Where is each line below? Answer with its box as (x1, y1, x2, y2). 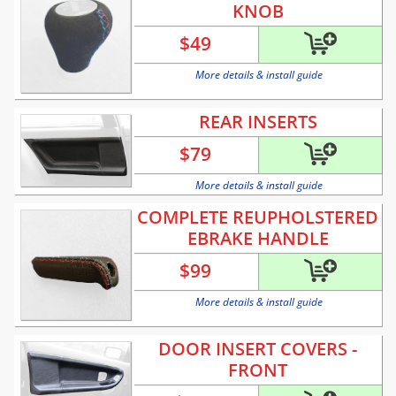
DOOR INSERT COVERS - (158, 337, 357, 362)
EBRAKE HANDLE (187, 226, 329, 251)
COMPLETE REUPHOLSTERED (137, 205, 378, 230)
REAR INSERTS (198, 110, 317, 134)
